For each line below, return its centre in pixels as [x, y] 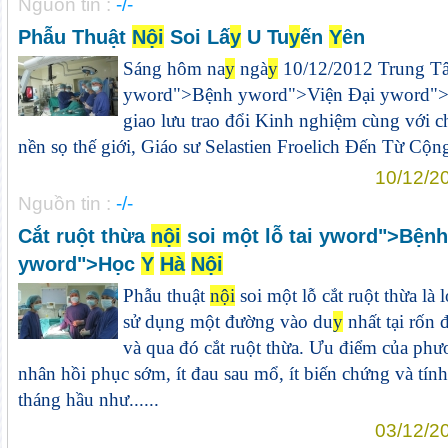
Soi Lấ [196, 36]
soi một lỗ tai [249, 235]
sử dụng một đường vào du [227, 321]
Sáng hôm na [173, 68]
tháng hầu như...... [88, 399]
